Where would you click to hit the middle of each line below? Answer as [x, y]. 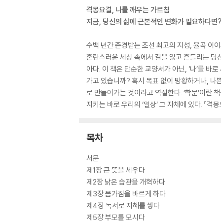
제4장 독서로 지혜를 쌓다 [123, 205]
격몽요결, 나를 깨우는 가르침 [128, 10]
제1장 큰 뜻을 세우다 [116, 170]
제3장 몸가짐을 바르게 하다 [126, 194]
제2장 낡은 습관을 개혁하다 [126, 182]
